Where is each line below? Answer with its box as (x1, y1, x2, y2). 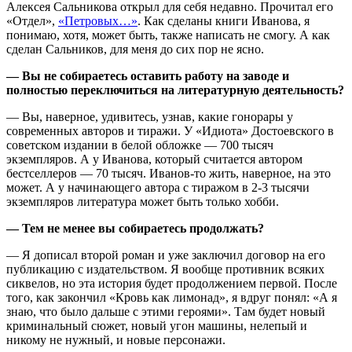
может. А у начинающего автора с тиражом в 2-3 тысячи (6, 180, 310, 194)
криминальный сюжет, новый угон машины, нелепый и (6, 318, 307, 332)
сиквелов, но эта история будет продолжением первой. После (6, 276, 337, 290)
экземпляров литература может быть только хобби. (6, 194, 279, 208)
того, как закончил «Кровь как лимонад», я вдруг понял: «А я (6, 290, 337, 304)
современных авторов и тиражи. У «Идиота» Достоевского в (6, 123, 334, 137)
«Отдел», (6, 13, 58, 27)
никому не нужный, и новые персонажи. (6, 332, 225, 346)
